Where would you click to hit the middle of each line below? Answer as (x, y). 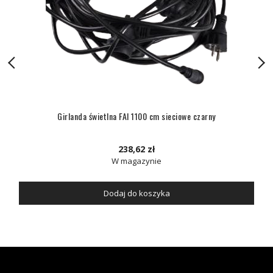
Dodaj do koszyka (136, 193)
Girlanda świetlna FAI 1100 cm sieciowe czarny (136, 116)
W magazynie (136, 161)
